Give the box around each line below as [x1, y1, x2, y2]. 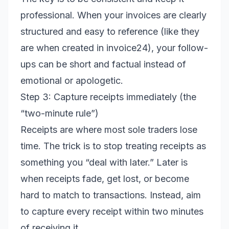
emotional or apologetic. [20, 75, 123, 86]
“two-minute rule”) [20, 108, 99, 119]
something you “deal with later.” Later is [20, 157, 188, 168]
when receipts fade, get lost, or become [20, 173, 189, 184]
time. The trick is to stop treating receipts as [20, 141, 206, 151]
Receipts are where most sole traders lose [20, 124, 197, 135]
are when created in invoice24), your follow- [20, 42, 208, 53]
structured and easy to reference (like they [20, 26, 199, 37]
